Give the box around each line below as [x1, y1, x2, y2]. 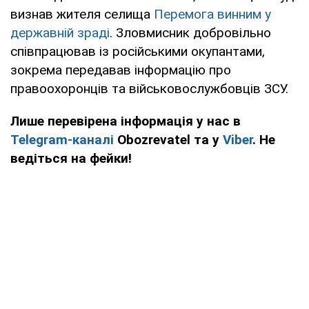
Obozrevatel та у [114, 131, 223, 148]
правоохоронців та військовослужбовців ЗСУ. [10, 80, 288, 97]
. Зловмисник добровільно [110, 24, 271, 41]
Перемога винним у [154, 6, 271, 22]
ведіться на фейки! [10, 150, 132, 166]
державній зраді [10, 24, 110, 41]
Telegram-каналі [10, 131, 114, 148]
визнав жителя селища [10, 6, 154, 22]
